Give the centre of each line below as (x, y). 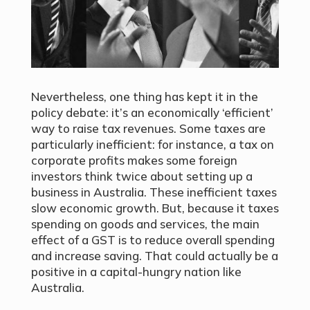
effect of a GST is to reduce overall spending (153, 240)
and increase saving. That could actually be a (154, 256)
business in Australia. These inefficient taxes (154, 192)
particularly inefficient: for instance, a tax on (152, 145)
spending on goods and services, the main (145, 224)
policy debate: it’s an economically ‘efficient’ (152, 113)
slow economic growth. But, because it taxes (155, 208)
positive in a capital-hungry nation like (136, 272)
